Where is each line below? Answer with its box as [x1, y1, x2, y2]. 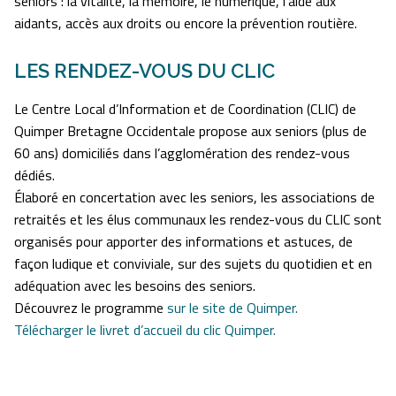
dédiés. [14, 164, 55, 187]
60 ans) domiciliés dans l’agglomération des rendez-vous [14, 142, 350, 164]
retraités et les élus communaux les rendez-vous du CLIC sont [14, 209, 382, 231]
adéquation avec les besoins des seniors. [14, 275, 255, 297]
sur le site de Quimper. [167, 297, 298, 319]
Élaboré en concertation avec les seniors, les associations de [14, 187, 375, 209]
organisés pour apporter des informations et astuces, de [14, 231, 353, 253]
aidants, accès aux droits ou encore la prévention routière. [14, 12, 357, 34]
